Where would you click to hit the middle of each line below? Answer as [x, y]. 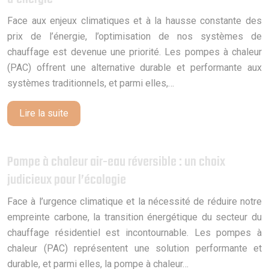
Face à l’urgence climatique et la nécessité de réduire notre [134, 201]
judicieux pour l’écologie [67, 180]
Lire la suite [44, 113]
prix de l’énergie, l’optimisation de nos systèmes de [134, 36]
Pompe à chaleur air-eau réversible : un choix [116, 162]
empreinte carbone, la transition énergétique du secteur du [134, 217]
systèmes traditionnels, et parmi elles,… [91, 83]
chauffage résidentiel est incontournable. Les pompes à [134, 232]
